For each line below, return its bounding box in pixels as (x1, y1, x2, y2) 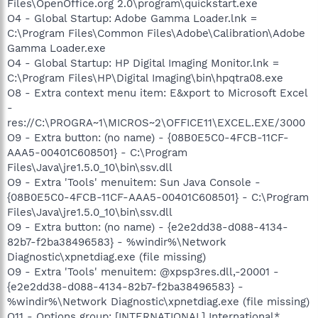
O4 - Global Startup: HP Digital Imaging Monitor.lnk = (7, 57, 279, 70)
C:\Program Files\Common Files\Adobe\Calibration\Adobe (7, 27, 305, 40)
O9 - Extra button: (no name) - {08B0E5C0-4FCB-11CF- (7, 131, 289, 144)
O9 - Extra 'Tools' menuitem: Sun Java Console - (7, 176, 261, 189)
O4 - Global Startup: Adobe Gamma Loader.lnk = (7, 12, 257, 25)
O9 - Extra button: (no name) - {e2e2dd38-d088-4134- (7, 221, 288, 234)
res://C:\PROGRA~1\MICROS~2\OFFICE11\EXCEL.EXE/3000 (7, 116, 305, 129)
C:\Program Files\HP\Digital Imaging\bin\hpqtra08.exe (7, 72, 283, 84)
